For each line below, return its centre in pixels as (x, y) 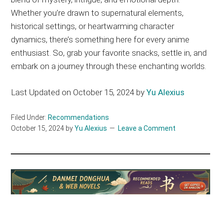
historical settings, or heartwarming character (93, 26)
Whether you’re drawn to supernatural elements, (97, 13)
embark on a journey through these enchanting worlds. (109, 66)
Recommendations (79, 117)
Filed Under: (30, 117)
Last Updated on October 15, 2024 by (79, 92)
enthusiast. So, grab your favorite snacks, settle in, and (109, 53)
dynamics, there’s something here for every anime (100, 39)
